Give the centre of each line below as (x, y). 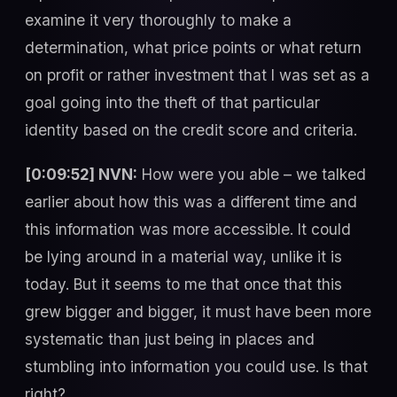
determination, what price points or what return (193, 48)
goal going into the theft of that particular (172, 103)
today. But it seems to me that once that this (183, 284)
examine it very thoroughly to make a (158, 20)
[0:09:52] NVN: (81, 174)
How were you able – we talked (252, 174)
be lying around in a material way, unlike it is (183, 256)
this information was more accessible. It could (188, 229)
